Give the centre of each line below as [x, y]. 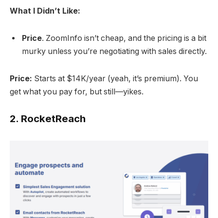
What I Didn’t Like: [45, 11]
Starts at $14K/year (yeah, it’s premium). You [115, 78]
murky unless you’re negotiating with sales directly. [114, 52]
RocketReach [53, 119]
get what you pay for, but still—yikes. [77, 91]
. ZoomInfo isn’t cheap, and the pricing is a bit [124, 38]
